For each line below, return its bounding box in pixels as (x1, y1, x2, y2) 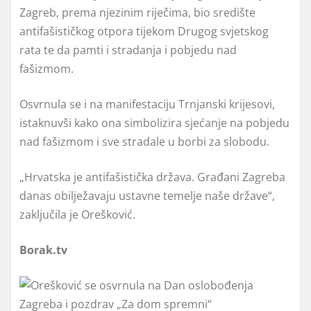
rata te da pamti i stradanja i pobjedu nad (19, 42, 237, 58)
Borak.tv (19, 242, 67, 258)
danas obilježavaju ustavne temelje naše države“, (19, 187, 275, 203)
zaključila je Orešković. (19, 206, 135, 222)
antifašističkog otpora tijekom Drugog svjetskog (19, 23, 269, 39)
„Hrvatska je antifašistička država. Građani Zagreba (19, 169, 285, 185)
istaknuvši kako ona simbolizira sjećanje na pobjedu (19, 115, 289, 131)
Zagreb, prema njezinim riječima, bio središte (19, 4, 255, 20)
